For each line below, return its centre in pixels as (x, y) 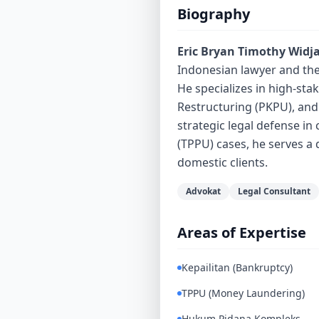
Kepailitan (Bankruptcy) (237, 267)
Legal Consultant (274, 191)
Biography (214, 14)
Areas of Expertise (242, 232)
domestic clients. (223, 162)
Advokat (203, 191)
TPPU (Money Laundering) (243, 293)
